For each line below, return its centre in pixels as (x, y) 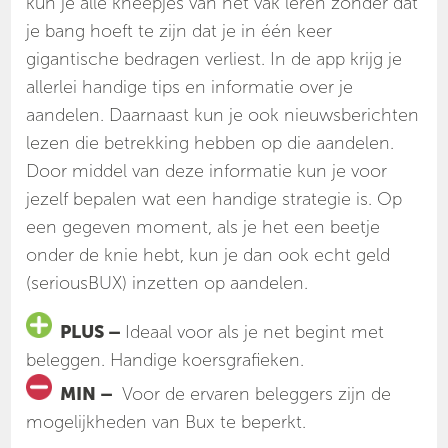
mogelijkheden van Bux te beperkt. (166, 422)
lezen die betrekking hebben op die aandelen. (210, 143)
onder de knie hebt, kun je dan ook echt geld (208, 255)
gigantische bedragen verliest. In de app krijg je (214, 59)
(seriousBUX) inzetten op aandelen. (167, 283)
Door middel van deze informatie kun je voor (207, 171)
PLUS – (89, 332)
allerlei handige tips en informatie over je (190, 87)
